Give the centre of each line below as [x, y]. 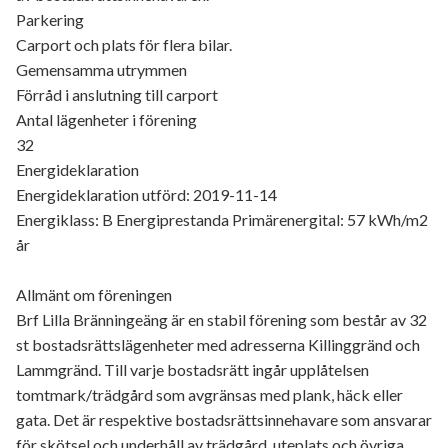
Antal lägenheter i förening [106, 119]
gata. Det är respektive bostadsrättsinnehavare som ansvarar [224, 419]
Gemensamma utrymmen [101, 69]
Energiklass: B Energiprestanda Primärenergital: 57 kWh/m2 [222, 219]
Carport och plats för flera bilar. [124, 44]
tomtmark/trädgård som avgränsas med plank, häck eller [209, 394]
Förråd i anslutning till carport [117, 94]
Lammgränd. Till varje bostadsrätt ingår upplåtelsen [192, 369]
